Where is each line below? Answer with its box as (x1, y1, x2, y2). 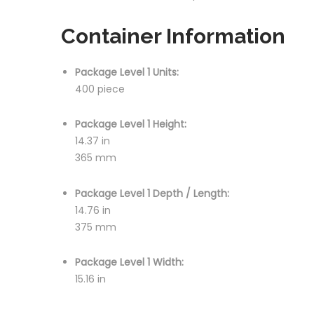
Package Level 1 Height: (75, 117, 186, 131)
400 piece (75, 81, 125, 96)
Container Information (61, 23, 285, 48)
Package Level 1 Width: (75, 255, 184, 269)
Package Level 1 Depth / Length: (75, 186, 229, 200)
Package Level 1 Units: (75, 64, 179, 79)
